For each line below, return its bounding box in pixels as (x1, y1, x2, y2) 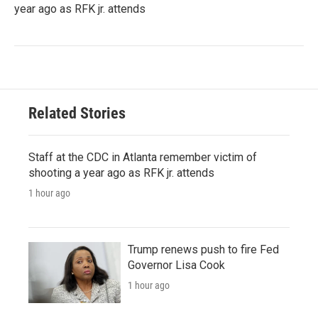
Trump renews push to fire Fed (128, 243, 279, 257)
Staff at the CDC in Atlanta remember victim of (28, 150, 257, 165)
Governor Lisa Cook (128, 258, 225, 273)
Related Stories (28, 104, 126, 123)
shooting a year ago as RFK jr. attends (28, 166, 214, 180)
